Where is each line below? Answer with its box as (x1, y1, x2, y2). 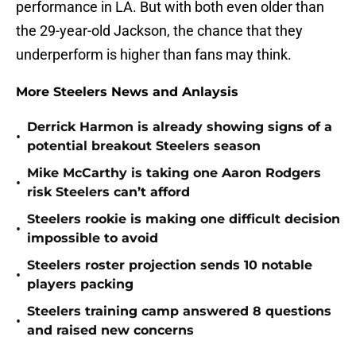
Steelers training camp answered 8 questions (27, 304, 331, 319)
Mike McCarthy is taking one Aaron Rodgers (27, 165, 321, 181)
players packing (27, 277, 133, 292)
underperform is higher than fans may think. (16, 46, 292, 64)
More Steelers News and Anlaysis (16, 84, 238, 100)
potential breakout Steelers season (27, 138, 261, 154)
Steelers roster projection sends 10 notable (27, 257, 312, 273)
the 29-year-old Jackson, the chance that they (16, 22, 303, 40)
